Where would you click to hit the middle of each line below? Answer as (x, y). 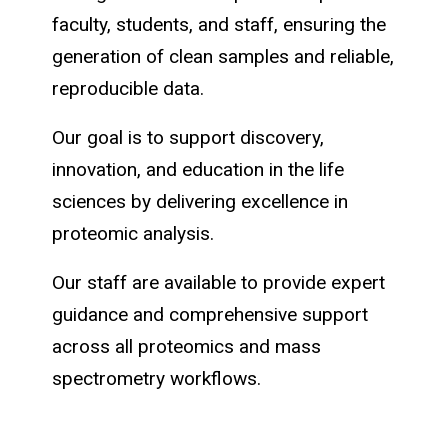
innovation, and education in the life (198, 170)
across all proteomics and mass (186, 346)
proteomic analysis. (133, 234)
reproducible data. (130, 89)
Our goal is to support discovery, (188, 138)
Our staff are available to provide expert (218, 282)
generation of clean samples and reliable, (223, 57)
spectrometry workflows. (156, 378)
